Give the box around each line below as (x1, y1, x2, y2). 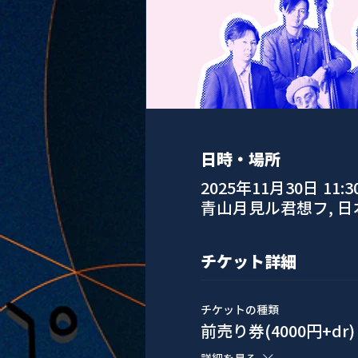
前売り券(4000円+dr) (200, 319, 355, 342)
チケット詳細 (200, 249, 296, 272)
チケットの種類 (200, 301, 279, 317)
